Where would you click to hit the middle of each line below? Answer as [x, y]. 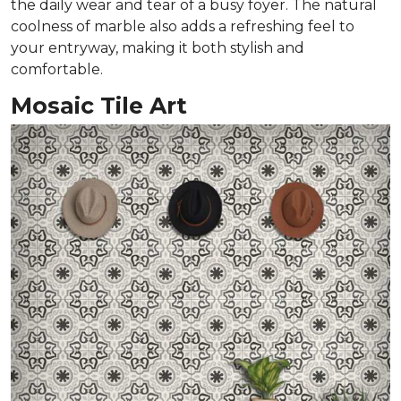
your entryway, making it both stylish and [158, 47]
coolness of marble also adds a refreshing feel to [183, 26]
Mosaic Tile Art [99, 105]
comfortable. [57, 69]
